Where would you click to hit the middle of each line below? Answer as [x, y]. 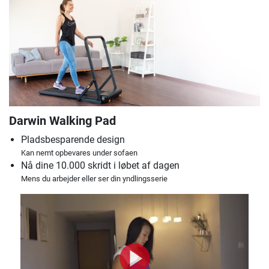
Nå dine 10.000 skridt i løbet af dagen [100, 166]
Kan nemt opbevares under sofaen [79, 153]
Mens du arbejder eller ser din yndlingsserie [94, 179]
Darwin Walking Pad [62, 121]
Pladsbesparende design [73, 140]
